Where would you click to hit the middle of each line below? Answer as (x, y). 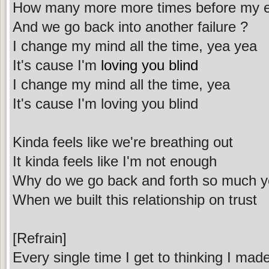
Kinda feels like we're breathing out (123, 142)
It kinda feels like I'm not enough (115, 161)
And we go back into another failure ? (130, 26)
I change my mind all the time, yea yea (135, 46)
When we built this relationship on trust (135, 199)
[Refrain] (40, 238)
